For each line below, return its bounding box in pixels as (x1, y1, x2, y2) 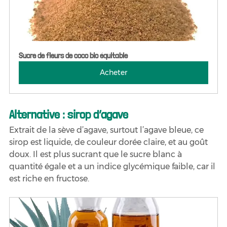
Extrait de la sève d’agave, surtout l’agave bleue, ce (9, 125, 206, 135)
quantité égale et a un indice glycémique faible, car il (9, 161, 217, 171)
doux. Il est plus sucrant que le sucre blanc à (9, 149, 184, 159)
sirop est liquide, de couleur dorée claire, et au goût (9, 137, 210, 147)
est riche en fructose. (9, 173, 89, 183)
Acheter (100, 67, 127, 77)
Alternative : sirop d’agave (9, 106, 128, 122)
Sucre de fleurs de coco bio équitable (19, 50, 128, 60)
